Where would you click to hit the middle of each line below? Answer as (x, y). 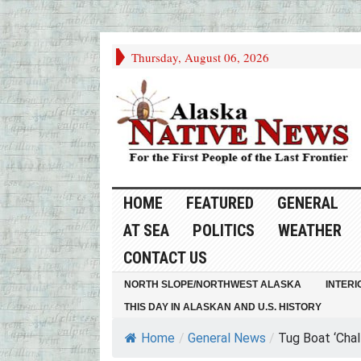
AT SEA (146, 231)
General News (226, 338)
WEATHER (309, 231)
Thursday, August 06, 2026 (200, 57)
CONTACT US (165, 258)
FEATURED (220, 203)
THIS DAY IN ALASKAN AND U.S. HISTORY (222, 307)
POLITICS (223, 231)
